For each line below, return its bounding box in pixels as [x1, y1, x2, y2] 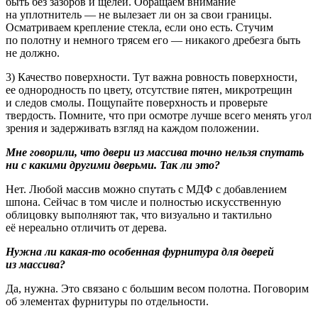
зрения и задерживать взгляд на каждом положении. [6, 121, 259, 134]
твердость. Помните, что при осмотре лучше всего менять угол [6, 109, 312, 121]
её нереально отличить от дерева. [6, 221, 167, 234]
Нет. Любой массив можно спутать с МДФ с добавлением [6, 182, 287, 195]
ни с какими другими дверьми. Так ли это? [6, 158, 220, 171]
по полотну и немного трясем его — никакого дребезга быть [6, 33, 300, 46]
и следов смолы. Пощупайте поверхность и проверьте [6, 96, 268, 109]
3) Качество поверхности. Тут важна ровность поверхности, [6, 70, 297, 83]
